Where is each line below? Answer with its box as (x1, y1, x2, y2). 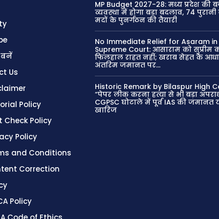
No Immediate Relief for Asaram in (95, 36, 218, 46)
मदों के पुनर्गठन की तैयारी (95, 15, 177, 25)
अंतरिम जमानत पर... (95, 60, 161, 70)
